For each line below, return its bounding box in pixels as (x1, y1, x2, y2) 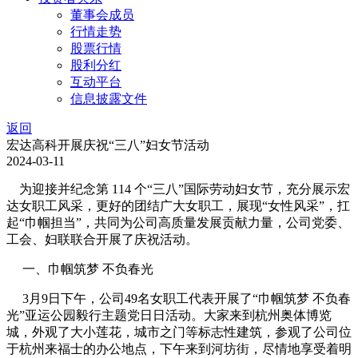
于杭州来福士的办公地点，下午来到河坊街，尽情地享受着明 (6, 342, 352, 356)
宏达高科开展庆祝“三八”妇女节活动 (6, 138, 209, 152)
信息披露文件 (70, 92, 147, 105)
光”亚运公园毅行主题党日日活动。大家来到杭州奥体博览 (6, 308, 332, 322)
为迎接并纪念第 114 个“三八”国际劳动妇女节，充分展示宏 (6, 182, 350, 196)
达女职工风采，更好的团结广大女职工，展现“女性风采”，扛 (6, 199, 350, 213)
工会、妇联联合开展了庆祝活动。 (6, 233, 198, 246)
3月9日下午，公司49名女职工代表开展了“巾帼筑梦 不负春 (6, 292, 351, 305)
